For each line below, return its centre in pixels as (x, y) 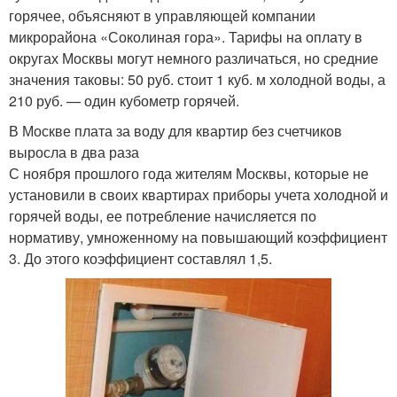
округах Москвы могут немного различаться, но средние (194, 58)
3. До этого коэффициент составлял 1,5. (140, 258)
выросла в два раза (74, 152)
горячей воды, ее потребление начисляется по (163, 215)
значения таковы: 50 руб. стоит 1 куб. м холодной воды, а (197, 79)
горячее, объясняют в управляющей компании (162, 15)
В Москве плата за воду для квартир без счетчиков (175, 130)
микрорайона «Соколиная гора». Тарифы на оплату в (186, 36)
